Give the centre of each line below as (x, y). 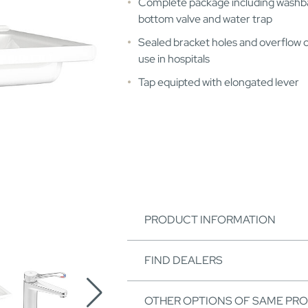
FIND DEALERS (184, 261)
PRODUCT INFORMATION (210, 220)
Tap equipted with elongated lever (219, 82)
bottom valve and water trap (205, 19)
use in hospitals (174, 59)
